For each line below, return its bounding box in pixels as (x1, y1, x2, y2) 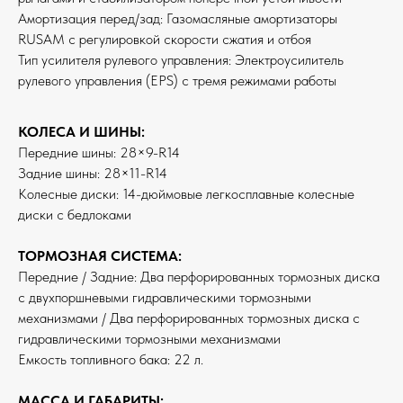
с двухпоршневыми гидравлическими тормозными (18, 289, 311, 307)
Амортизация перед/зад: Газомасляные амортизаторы (18, 10, 337, 28)
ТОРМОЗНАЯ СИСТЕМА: (18, 247, 182, 265)
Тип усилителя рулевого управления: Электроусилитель (18, 51, 344, 69)
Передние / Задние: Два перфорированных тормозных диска (18, 268, 380, 286)
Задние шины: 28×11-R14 (18, 165, 167, 183)
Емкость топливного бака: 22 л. (18, 351, 203, 369)
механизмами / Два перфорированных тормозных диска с (18, 309, 360, 327)
